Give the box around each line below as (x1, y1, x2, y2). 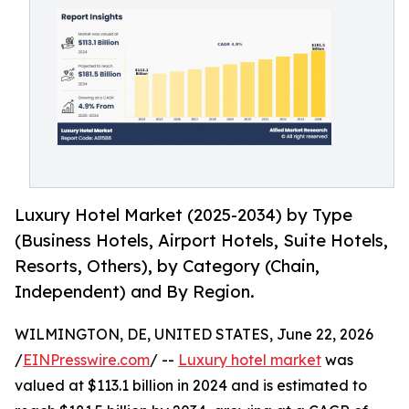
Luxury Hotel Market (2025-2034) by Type (15, 204, 352, 225)
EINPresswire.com (23, 351, 150, 370)
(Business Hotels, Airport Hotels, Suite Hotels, (15, 230, 388, 251)
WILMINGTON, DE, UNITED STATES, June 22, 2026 (15, 325, 373, 344)
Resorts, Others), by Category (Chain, (15, 256, 320, 277)
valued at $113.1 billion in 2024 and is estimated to (15, 376, 367, 395)
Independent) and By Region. (15, 281, 255, 302)
